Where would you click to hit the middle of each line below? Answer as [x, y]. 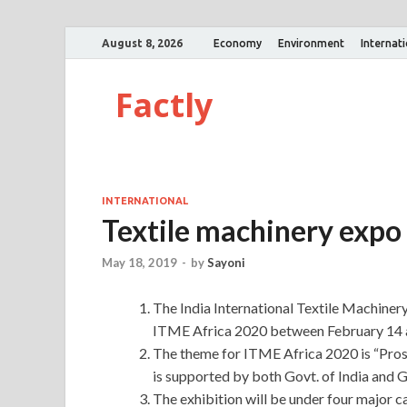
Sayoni [226, 263]
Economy [238, 43]
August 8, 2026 [142, 43]
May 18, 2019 [139, 263]
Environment [311, 43]
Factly [164, 105]
